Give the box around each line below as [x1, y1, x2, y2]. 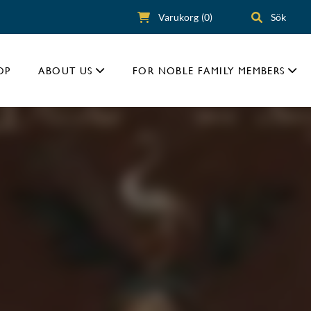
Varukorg [158, 10, 199, 23]
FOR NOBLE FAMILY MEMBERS [132, 63, 285, 78]
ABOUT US [38, 63, 93, 78]
